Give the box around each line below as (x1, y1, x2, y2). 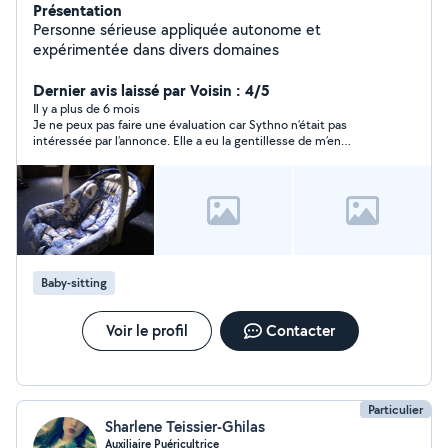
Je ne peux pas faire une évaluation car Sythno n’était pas (33, 116, 347, 133)
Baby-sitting (41, 274, 107, 291)
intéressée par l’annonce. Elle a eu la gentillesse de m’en (33, 132, 341, 149)
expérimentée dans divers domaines (33, 39, 279, 60)
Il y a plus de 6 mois (33, 100, 140, 117)
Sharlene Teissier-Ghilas (105, 416, 265, 437)
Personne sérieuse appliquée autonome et (33, 19, 321, 40)
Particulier (368, 401, 423, 418)
